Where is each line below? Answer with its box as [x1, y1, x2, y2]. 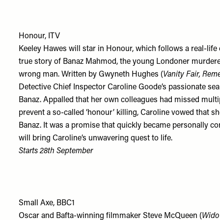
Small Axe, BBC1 [19, 199, 75, 207]
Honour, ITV [19, 32, 60, 40]
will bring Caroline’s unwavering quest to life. [19, 135, 173, 142]
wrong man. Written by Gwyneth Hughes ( [19, 71, 164, 79]
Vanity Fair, [163, 71, 201, 79]
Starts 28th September [19, 147, 93, 155]
